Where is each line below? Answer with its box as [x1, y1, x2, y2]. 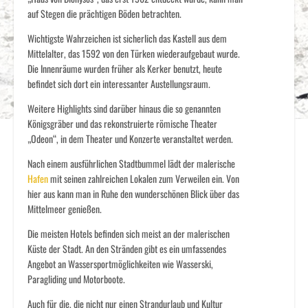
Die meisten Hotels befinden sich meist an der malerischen [27, 226, 230, 241]
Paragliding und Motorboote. [27, 272, 125, 286]
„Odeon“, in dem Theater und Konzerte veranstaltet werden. [27, 131, 233, 146]
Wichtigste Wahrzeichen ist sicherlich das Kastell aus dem [27, 31, 227, 45]
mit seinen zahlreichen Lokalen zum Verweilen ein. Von [48, 171, 239, 186]
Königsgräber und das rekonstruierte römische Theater [27, 116, 217, 131]
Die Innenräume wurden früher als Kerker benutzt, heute [27, 61, 222, 76]
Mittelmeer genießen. [27, 201, 102, 216]
